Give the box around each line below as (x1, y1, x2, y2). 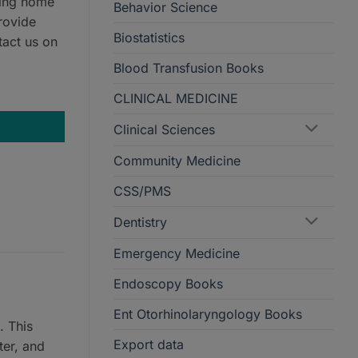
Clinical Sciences (113, 121, 215, 137)
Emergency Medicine (113, 245, 240, 261)
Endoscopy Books (113, 275, 223, 292)
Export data (113, 336, 184, 352)
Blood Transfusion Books (113, 59, 264, 76)
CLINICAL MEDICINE (113, 89, 238, 106)
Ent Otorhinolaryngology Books (113, 305, 302, 322)
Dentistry (113, 213, 167, 230)
